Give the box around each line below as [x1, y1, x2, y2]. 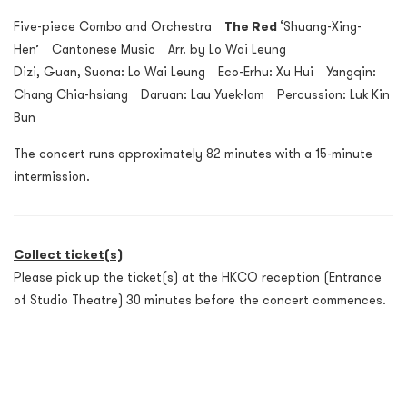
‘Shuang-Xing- [280, 18, 362, 35]
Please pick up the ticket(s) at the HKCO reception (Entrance [14, 269, 382, 286]
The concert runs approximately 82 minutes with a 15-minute [14, 145, 372, 163]
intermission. [14, 168, 90, 185]
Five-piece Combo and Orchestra [14, 18, 224, 35]
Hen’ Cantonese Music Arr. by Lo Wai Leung [14, 41, 286, 58]
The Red [224, 18, 280, 35]
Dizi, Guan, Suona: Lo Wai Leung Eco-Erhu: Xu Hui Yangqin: [14, 64, 376, 81]
